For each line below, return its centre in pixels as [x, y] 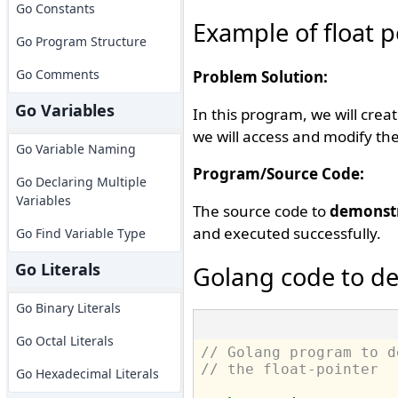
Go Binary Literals [68, 308]
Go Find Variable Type [80, 233]
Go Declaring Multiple [81, 182]
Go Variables [64, 110]
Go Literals [57, 269]
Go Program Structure [81, 41]
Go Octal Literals [64, 341]
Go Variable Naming [76, 149]
